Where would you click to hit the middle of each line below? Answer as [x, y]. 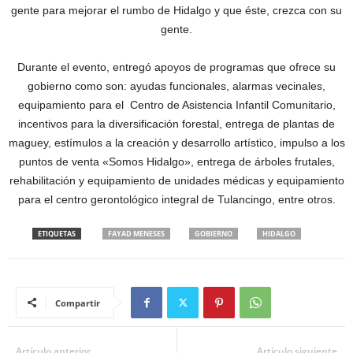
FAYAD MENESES [136, 234]
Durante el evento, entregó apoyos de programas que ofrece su [176, 67]
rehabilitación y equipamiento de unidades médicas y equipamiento [176, 181]
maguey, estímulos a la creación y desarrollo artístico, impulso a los [176, 143]
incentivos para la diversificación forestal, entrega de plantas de [176, 124]
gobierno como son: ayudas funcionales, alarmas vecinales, [176, 86]
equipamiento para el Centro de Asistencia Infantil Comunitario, [176, 105]
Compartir [78, 303]
